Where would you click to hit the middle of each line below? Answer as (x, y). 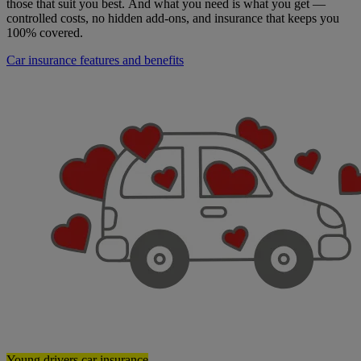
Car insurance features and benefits (95, 60)
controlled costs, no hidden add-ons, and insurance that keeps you (173, 19)
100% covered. (45, 33)
